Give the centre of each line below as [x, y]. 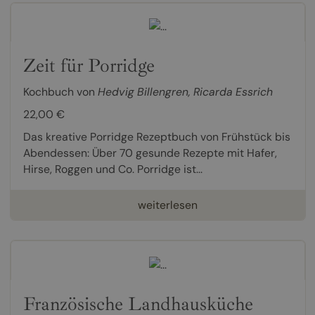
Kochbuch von [60, 92]
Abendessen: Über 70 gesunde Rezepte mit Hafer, [150, 153]
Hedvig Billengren [143, 92]
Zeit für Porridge [89, 66]
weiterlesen [167, 205]
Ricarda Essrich [233, 92]
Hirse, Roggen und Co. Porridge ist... [112, 169]
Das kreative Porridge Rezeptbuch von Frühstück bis [156, 137]
